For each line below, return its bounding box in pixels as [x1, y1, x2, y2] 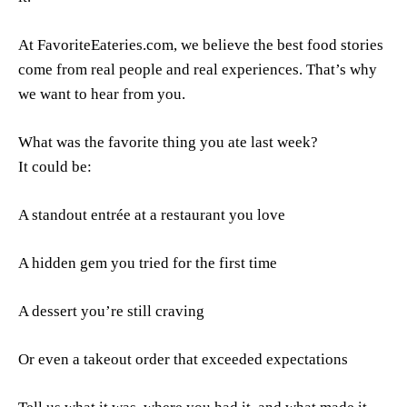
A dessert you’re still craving [18, 302, 204, 320]
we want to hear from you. [18, 84, 185, 103]
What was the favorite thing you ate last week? [18, 133, 318, 151]
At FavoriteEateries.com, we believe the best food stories [18, 35, 383, 54]
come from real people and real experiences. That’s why [18, 60, 377, 78]
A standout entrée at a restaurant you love [18, 205, 285, 223]
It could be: [18, 157, 92, 175]
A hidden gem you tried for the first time [18, 253, 277, 272]
